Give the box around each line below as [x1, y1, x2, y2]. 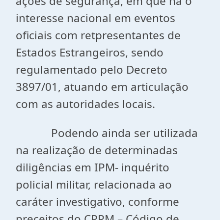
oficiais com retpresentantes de [16, 27, 181, 43]
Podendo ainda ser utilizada [16, 125, 198, 140]
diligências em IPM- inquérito [16, 160, 169, 175]
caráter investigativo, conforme [16, 194, 179, 209]
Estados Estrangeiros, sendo [16, 45, 164, 60]
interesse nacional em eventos [16, 10, 175, 26]
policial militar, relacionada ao [16, 177, 172, 192]
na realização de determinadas [16, 142, 178, 158]
